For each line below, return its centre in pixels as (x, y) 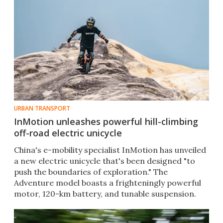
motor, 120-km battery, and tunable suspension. (105, 194)
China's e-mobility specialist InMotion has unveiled (110, 150)
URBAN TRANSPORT (42, 109)
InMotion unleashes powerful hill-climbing (106, 122)
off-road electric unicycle (68, 133)
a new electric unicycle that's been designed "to (105, 161)
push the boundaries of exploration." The (91, 172)
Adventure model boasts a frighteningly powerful (108, 183)
